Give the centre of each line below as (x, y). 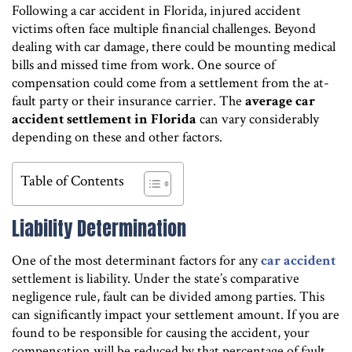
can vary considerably (258, 119)
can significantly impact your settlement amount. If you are (176, 314)
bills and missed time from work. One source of (143, 64)
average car (280, 101)
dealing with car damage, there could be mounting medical (174, 46)
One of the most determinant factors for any (136, 260)
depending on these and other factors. (117, 137)
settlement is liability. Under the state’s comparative (156, 278)
